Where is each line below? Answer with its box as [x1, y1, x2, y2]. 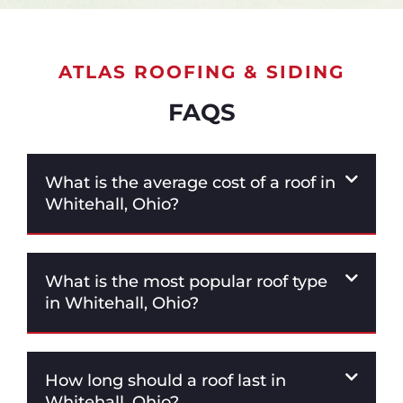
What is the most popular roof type [45, 272, 327, 292]
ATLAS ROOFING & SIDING [58, 61, 345, 84]
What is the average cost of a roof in [45, 173, 336, 193]
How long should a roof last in [45, 371, 286, 391]
